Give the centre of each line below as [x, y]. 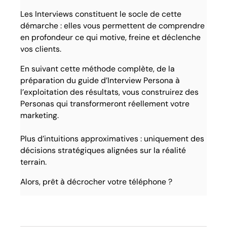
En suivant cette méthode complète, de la [98, 69]
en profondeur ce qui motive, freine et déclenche [111, 37]
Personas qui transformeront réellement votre [105, 104]
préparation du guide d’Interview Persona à [100, 81]
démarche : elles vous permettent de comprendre [113, 26]
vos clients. [41, 49]
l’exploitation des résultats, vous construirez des [110, 92]
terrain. [34, 162]
